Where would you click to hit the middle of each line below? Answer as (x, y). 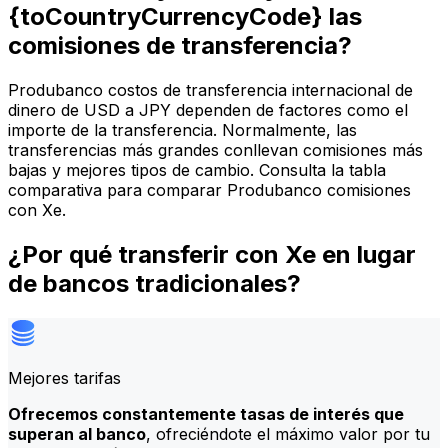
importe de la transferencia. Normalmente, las (182, 130)
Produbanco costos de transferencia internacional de (210, 90)
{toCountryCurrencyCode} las (185, 17)
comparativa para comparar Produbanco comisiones (209, 190)
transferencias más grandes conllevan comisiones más (215, 150)
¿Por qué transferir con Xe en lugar (212, 255)
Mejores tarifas (64, 378)
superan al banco (77, 434)
